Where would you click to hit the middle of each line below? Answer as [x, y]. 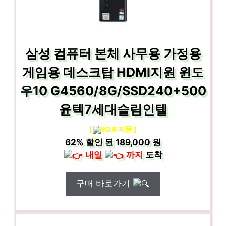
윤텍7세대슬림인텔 [113, 109]
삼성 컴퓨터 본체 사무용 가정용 [113, 53]
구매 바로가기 [104, 183]
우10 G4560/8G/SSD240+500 [113, 91]
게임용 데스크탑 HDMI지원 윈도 [113, 72]
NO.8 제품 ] [119, 129]
